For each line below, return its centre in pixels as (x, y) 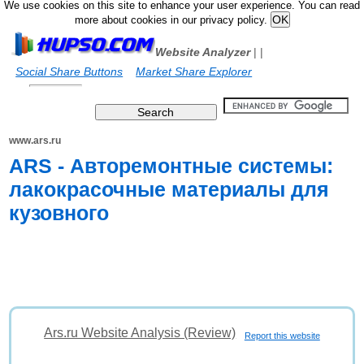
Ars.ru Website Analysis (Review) (140, 333)
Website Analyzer (203, 52)
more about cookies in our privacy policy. (172, 20)
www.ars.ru (35, 141)
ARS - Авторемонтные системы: (171, 166)
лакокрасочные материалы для (169, 189)
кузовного (59, 213)
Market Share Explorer (194, 71)
